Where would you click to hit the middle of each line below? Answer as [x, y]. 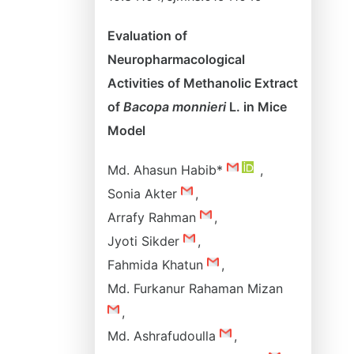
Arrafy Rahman [154, 217]
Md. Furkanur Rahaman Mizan [195, 288]
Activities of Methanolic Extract [203, 83]
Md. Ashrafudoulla [164, 336]
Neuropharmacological [176, 59]
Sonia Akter [144, 194]
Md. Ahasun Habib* [167, 170]
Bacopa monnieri [175, 107]
